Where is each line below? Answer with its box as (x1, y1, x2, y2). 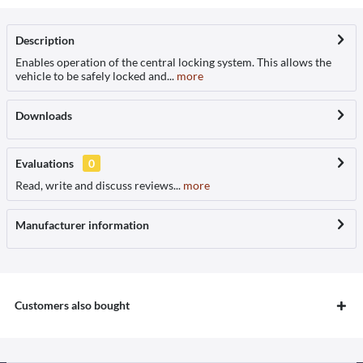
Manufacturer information (15, 217, 149, 232)
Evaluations (15, 156, 74, 170)
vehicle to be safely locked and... (15, 68, 174, 83)
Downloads (15, 108, 72, 122)
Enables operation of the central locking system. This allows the (15, 54, 331, 69)
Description (15, 32, 75, 47)
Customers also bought (15, 297, 130, 312)
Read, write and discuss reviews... (15, 177, 181, 192)
